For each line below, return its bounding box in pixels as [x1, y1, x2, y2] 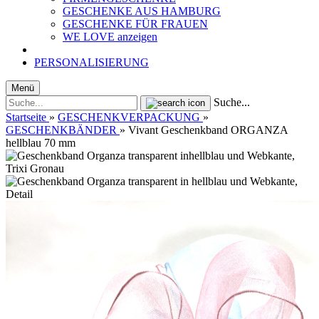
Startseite [6, 111, 46, 123]
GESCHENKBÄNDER [6, 124, 117, 136]
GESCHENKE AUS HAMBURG [63, 5, 221, 17]
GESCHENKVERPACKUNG [58, 111, 200, 123]
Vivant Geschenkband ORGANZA [128, 124, 288, 136]
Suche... [214, 96, 250, 108]
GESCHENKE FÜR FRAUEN [63, 18, 208, 30]
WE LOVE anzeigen [63, 31, 157, 43]
